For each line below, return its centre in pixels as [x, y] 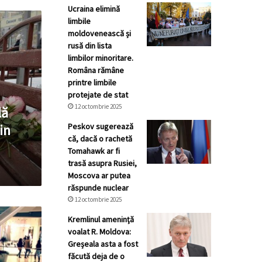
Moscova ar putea [99, 175]
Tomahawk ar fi [94, 151]
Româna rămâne [96, 70]
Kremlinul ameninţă [101, 219]
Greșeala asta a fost [103, 244]
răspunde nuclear [98, 188]
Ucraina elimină [94, 9]
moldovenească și [99, 33]
